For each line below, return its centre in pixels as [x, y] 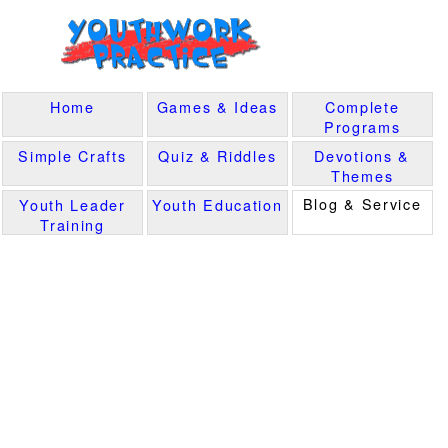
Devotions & [362, 155]
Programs [362, 126]
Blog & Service [362, 203]
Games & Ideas [217, 106]
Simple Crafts [72, 155]
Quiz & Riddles [217, 155]
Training [72, 224]
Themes [362, 175]
